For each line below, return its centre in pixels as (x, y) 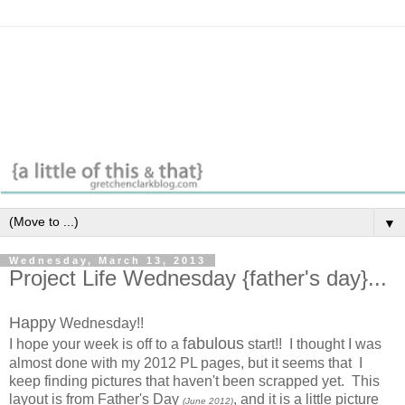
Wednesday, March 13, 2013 (108, 260)
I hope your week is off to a (96, 344)
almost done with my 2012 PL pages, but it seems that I (186, 363)
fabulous (213, 343)
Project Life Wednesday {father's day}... (198, 278)
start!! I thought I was (313, 344)
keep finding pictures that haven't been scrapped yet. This (194, 381)
